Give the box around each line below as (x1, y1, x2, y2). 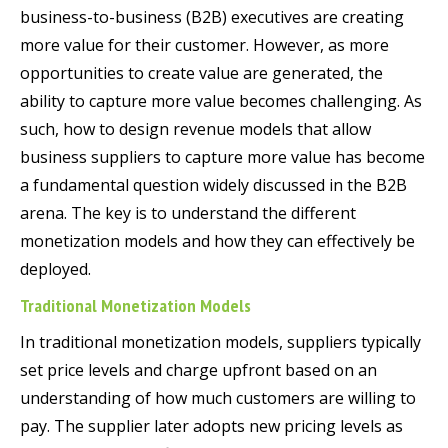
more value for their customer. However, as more (20, 34, 389, 57)
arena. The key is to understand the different (20, 202, 356, 225)
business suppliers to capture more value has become (20, 146, 425, 169)
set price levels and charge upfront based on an (20, 359, 377, 382)
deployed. (20, 258, 91, 281)
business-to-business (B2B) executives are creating (20, 6, 404, 29)
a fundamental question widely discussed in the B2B (20, 174, 407, 197)
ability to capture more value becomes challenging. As (20, 90, 422, 113)
